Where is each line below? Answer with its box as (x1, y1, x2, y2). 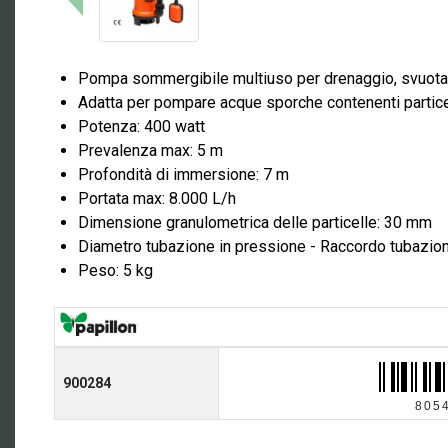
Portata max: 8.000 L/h (78, 189, 236, 208)
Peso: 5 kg (78, 261, 153, 280)
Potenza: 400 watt (78, 117, 205, 136)
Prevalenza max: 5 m (78, 141, 223, 160)
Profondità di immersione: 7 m (78, 165, 289, 184)
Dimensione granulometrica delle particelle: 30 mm (78, 213, 432, 232)
